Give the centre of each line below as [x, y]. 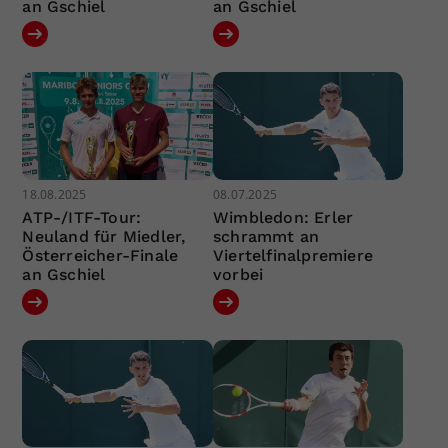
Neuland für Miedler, [104, 236]
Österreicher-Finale [100, 255]
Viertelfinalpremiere [292, 255]
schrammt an [266, 236]
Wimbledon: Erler [283, 217]
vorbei [238, 274]
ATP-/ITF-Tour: [82, 217]
